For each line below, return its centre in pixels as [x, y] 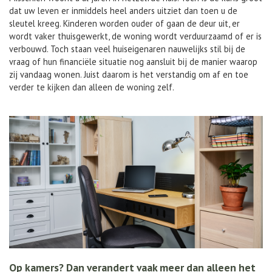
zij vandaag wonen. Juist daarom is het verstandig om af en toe [129, 75]
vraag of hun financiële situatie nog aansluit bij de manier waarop [133, 62]
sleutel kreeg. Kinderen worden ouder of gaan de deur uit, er [124, 24]
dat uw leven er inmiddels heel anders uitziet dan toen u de [123, 11]
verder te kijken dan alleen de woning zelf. [92, 87]
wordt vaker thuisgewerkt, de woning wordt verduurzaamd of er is [135, 36]
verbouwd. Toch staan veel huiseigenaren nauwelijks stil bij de [127, 49]
